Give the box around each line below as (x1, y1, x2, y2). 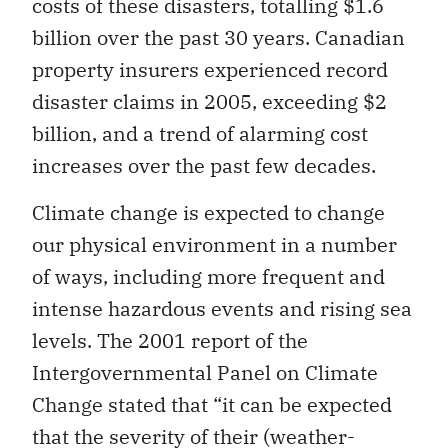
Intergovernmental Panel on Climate (32, 358, 378, 386)
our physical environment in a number (32, 230, 397, 258)
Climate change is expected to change (32, 198, 385, 226)
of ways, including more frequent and (32, 262, 385, 290)
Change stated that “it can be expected (32, 390, 392, 418)
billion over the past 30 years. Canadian (32, 24, 405, 52)
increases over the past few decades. (32, 152, 376, 180)
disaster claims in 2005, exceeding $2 (32, 88, 387, 116)
